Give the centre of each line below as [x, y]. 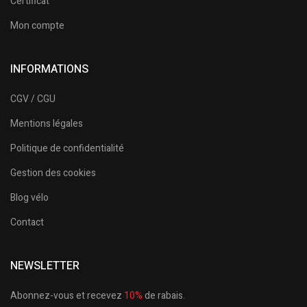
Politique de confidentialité [67, 149]
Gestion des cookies [53, 173]
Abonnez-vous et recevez [67, 296]
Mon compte [37, 26]
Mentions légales [47, 124]
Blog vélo [29, 198]
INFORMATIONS [49, 70]
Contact [27, 223]
